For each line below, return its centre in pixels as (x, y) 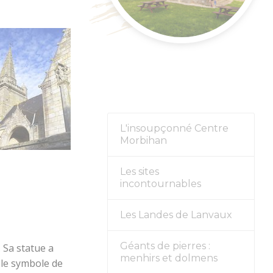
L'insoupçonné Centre (174, 129)
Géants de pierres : (165, 246)
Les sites (139, 172)
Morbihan (143, 141)
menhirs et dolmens (168, 258)
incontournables (160, 184)
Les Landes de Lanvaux (176, 215)
